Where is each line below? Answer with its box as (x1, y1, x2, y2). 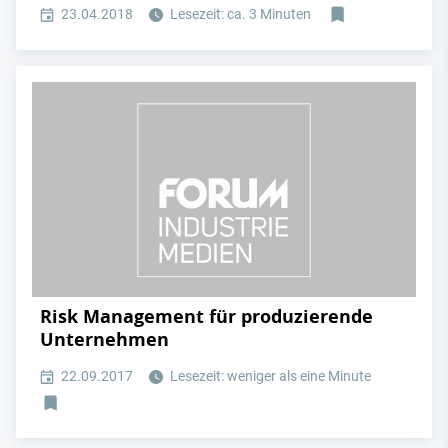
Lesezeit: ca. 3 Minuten (167, 5, 311, 22)
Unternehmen (40, 327, 169, 353)
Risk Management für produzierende (40, 304, 373, 330)
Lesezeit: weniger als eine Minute (167, 368, 371, 385)
